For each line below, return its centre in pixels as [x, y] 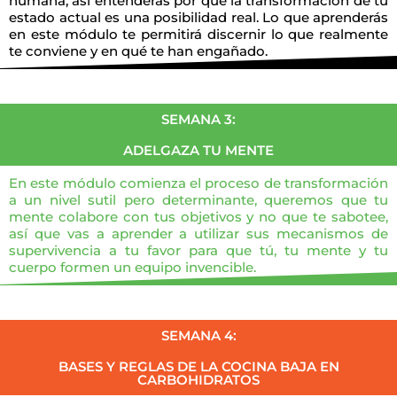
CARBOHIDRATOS [198, 380]
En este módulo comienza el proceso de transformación [198, 183]
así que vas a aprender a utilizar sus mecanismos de [198, 234]
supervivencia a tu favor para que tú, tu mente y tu [198, 251]
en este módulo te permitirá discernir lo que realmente [198, 35]
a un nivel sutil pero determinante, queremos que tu [198, 200]
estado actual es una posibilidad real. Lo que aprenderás [198, 18]
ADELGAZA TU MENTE [198, 151]
